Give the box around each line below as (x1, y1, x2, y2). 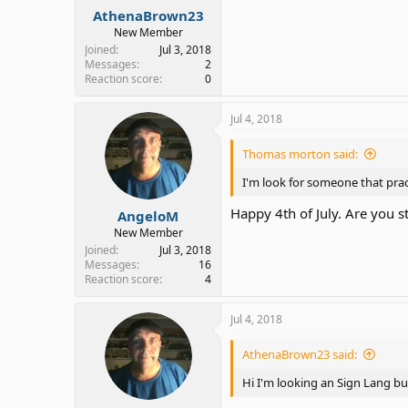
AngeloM (117, 206, 178, 225)
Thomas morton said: (242, 146, 358, 162)
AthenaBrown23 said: (242, 345, 357, 362)
